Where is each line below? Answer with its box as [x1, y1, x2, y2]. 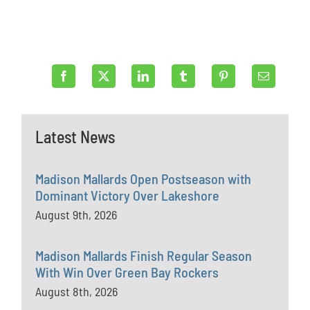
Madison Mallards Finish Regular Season [35, 247, 253, 264]
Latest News [35, 127, 116, 147]
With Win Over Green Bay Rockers [35, 264, 219, 280]
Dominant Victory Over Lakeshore [35, 187, 220, 203]
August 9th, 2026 [35, 207, 118, 222]
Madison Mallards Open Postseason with [35, 170, 252, 187]
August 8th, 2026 [35, 284, 118, 299]
